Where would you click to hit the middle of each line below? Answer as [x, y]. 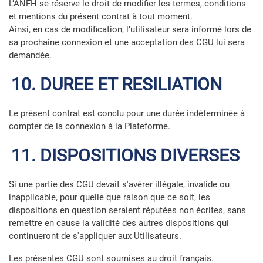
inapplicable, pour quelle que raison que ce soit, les [109, 197]
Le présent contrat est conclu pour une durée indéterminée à [127, 113]
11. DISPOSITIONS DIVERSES [125, 155]
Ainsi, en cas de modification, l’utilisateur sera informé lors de [130, 29]
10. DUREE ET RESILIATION [117, 84]
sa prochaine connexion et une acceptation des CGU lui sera [127, 42]
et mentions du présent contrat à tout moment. [101, 16]
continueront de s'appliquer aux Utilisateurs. [95, 236]
